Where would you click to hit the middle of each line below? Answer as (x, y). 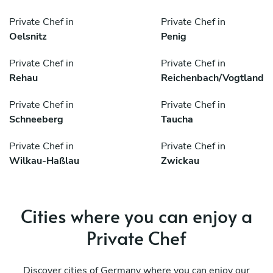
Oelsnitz (28, 37)
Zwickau (180, 161)
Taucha (177, 120)
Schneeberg (36, 120)
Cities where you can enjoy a (136, 216)
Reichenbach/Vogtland (212, 78)
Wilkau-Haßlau (44, 161)
